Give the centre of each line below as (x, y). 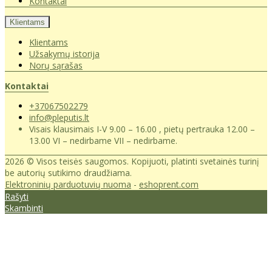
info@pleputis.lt (59, 118)
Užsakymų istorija (64, 54)
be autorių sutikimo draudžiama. (68, 173)
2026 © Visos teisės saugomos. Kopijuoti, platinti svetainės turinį (132, 161)
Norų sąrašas (56, 66)
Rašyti (17, 197)
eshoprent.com (169, 185)
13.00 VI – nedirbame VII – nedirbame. (103, 141)
